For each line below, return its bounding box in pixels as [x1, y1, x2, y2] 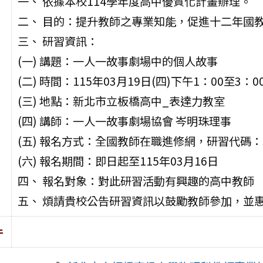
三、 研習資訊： [17, 33, 98, 50]
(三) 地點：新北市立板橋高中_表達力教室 [17, 93, 225, 110]
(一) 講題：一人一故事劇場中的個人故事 [17, 53, 218, 70]
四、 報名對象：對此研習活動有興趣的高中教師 [17, 173, 254, 190]
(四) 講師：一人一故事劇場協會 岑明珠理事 [17, 113, 231, 130]
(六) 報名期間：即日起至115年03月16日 [17, 153, 218, 170]
